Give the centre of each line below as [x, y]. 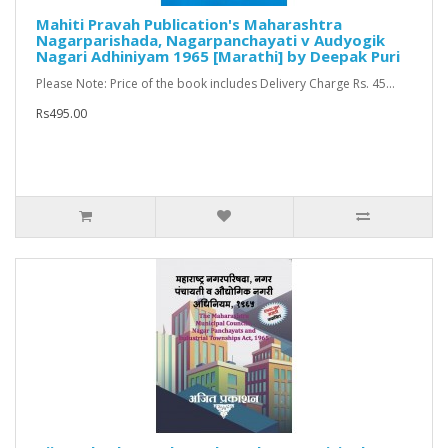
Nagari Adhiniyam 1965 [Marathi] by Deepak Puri [218, 56]
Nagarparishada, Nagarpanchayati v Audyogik [210, 40]
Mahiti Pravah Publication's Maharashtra [189, 24]
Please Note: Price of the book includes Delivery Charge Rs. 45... [215, 84]
